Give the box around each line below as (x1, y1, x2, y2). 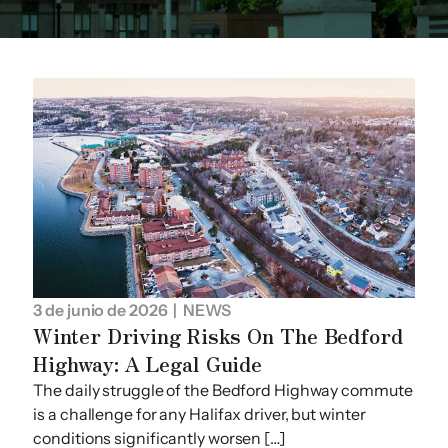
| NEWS (167, 299, 231, 320)
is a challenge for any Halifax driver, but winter (33, 403, 366, 424)
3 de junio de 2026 (33, 299, 168, 320)
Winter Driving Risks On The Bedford (33, 320, 403, 350)
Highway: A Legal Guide (33, 348, 263, 378)
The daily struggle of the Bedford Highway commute (33, 379, 413, 400)
